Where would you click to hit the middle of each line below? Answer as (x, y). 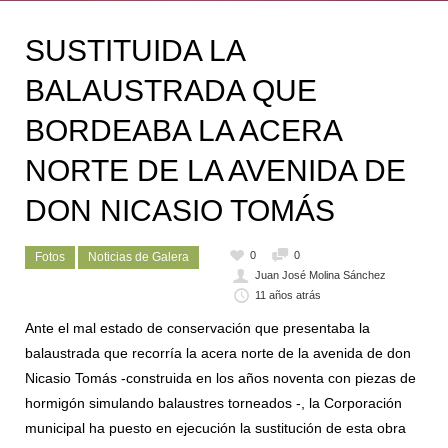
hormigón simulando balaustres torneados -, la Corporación (213, 403)
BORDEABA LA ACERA (183, 130)
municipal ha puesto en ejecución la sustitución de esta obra (215, 428)
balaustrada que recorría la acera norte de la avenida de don (218, 353)
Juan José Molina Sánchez (321, 275)
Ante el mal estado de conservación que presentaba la (197, 328)
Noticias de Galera (138, 257)
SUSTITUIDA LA (134, 50)
